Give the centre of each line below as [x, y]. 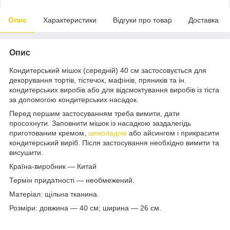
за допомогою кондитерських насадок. [75, 99]
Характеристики [70, 20]
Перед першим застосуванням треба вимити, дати [94, 113]
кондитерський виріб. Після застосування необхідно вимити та [114, 142]
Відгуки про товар [142, 20]
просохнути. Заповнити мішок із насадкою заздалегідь [100, 123]
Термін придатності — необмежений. [72, 180]
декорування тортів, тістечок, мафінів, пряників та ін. [98, 80]
